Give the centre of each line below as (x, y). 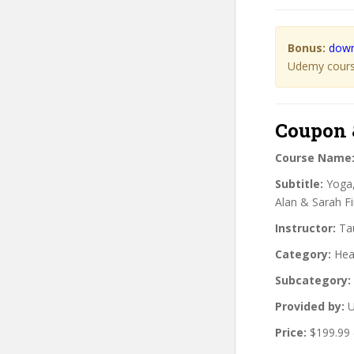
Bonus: (307, 47)
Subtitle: (299, 183)
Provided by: (310, 306)
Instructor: (305, 228)
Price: (291, 332)
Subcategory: (313, 280)
